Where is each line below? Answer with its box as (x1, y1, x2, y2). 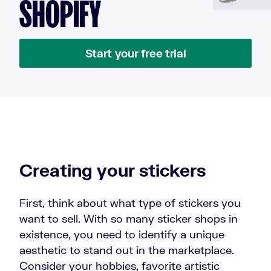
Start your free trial (85, 47, 186, 60)
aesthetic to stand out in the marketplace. (19, 243, 234, 257)
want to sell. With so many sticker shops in (19, 212, 238, 226)
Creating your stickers (19, 160, 206, 181)
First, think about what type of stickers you (19, 196, 241, 210)
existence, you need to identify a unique (19, 227, 224, 241)
